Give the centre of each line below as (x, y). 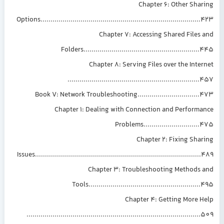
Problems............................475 (166, 125)
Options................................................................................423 (117, 20)
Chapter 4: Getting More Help (171, 200)
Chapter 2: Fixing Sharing (177, 140)
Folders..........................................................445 (139, 50)
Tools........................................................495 (145, 185)
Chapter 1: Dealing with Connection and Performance (136, 110)
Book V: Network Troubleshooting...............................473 (126, 95)
